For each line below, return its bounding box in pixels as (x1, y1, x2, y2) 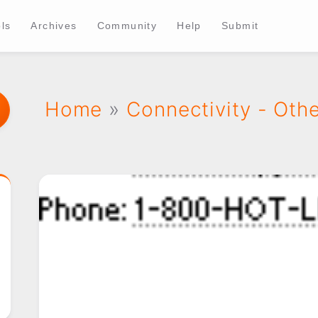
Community (97, 20, 158, 31)
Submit (221, 20, 259, 31)
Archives (31, 20, 77, 31)
